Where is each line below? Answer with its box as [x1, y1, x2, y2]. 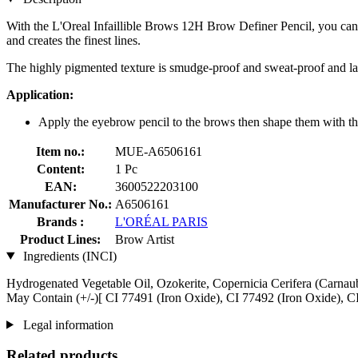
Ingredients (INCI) [19, 249, 117, 263]
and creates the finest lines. [6, 33, 141, 47]
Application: [6, 87, 74, 101]
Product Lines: [20, 232, 101, 246]
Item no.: [36, 144, 85, 158]
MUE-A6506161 [115, 144, 202, 158]
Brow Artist [115, 232, 174, 246]
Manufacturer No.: [9, 197, 112, 211]
